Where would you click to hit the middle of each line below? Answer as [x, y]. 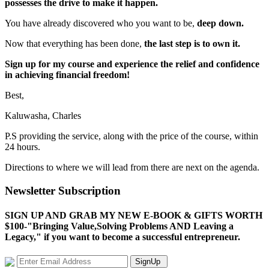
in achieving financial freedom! [67, 74]
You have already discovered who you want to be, [101, 23]
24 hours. [23, 147]
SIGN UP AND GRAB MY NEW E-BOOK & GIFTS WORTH [134, 215]
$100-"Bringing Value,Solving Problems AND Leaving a [119, 226]
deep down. [220, 23]
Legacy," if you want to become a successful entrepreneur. [122, 237]
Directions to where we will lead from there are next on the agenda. [132, 167]
